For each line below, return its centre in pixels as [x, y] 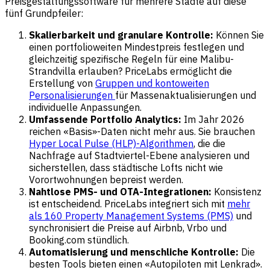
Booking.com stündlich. [79, 240]
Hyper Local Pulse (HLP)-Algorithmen [111, 143]
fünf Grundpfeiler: [44, 13]
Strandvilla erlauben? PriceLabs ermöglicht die [130, 71]
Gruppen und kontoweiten [152, 83]
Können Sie [239, 35]
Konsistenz [237, 191]
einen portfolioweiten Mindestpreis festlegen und [137, 47]
